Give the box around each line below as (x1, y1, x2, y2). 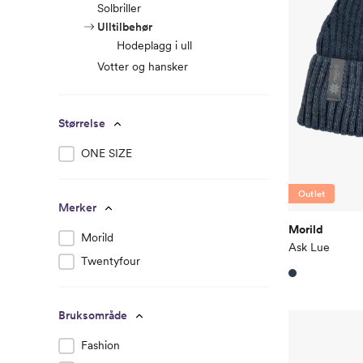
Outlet (298, 187, 326, 199)
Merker (58, 201, 96, 215)
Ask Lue (288, 240, 330, 254)
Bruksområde (58, 309, 127, 322)
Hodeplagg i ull (117, 39, 192, 53)
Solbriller (97, 2, 141, 15)
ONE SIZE (81, 147, 132, 160)
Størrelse (58, 117, 105, 130)
